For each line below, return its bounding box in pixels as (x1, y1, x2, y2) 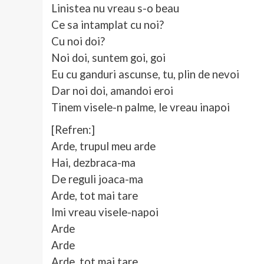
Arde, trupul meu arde (51, 140, 156, 153)
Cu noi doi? (51, 35, 105, 48)
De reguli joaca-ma (51, 173, 143, 186)
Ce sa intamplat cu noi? (51, 18, 164, 32)
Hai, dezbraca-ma (51, 156, 136, 170)
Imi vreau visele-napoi (51, 206, 159, 219)
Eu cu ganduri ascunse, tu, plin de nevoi (51, 68, 239, 81)
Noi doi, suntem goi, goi (51, 51, 166, 65)
